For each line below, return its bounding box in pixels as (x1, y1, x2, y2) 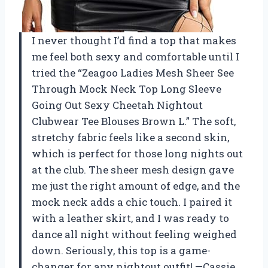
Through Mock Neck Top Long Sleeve (32, 81, 221, 96)
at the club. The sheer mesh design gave (32, 162, 234, 176)
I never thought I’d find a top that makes (32, 33, 236, 47)
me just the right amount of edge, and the (32, 178, 240, 193)
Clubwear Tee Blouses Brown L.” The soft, (32, 114, 236, 128)
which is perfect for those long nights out (32, 146, 243, 160)
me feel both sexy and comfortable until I (32, 49, 239, 63)
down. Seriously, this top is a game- (32, 243, 211, 257)
